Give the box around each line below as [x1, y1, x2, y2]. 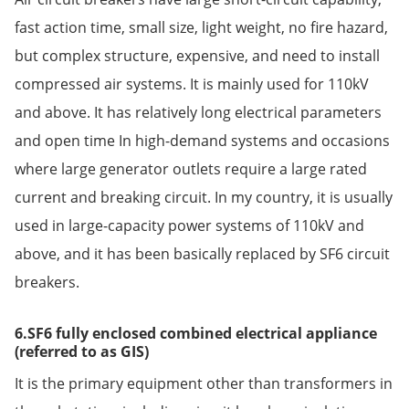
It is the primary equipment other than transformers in [14, 372, 393, 393]
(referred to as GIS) [14, 341, 149, 362]
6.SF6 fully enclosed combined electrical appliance [14, 322, 377, 343]
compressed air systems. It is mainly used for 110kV [14, 73, 369, 94]
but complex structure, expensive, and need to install [14, 45, 380, 66]
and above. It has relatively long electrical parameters [14, 101, 382, 122]
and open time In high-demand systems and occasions [14, 130, 390, 151]
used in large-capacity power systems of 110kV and [14, 215, 364, 236]
